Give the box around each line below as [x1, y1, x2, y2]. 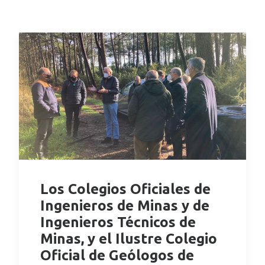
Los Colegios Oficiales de [40, 180, 211, 197]
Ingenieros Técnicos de [40, 214, 196, 230]
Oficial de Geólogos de [40, 247, 194, 263]
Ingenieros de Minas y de [40, 197, 209, 214]
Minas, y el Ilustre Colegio [40, 230, 217, 247]
